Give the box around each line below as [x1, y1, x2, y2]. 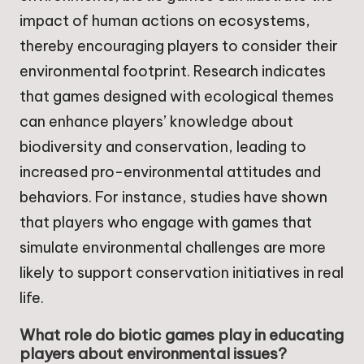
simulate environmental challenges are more [19, 238, 326, 258]
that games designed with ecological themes [19, 87, 334, 106]
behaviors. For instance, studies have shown [19, 188, 327, 207]
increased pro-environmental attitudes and [19, 162, 321, 182]
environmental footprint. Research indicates [19, 62, 326, 81]
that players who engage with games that [19, 213, 312, 232]
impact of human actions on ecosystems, [19, 11, 310, 31]
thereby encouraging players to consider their [19, 37, 338, 56]
